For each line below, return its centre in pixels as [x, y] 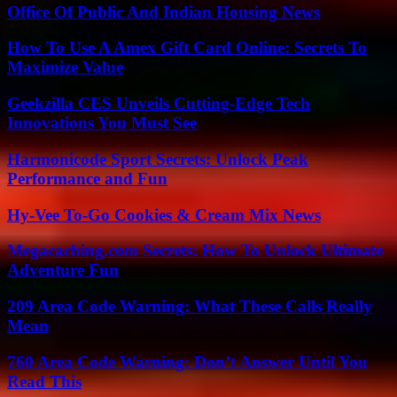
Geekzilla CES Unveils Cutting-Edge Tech [159, 104]
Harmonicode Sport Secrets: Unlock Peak [158, 159]
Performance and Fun [87, 178]
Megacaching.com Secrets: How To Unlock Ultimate [195, 251]
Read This [44, 381]
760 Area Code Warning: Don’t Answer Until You [187, 362]
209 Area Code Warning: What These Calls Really [190, 306]
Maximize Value [65, 67]
